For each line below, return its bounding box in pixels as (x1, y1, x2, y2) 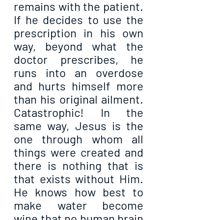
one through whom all (14, 132, 143, 146)
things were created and (14, 145, 143, 160)
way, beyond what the (14, 39, 143, 54)
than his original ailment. (14, 92, 143, 107)
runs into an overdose (14, 65, 143, 80)
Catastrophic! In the (14, 105, 143, 120)
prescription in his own (14, 26, 143, 40)
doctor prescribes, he (14, 52, 143, 67)
